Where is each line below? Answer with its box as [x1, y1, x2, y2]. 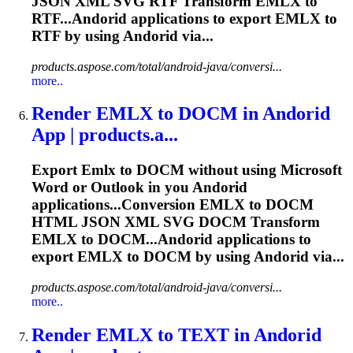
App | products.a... [32, 124, 178, 146]
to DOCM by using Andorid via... [123, 248, 344, 266]
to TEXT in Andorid [153, 324, 321, 345]
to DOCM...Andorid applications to [77, 231, 311, 248]
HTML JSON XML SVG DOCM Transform [32, 214, 320, 231]
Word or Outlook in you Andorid [32, 179, 247, 196]
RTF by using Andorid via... [32, 27, 214, 44]
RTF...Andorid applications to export [32, 9, 275, 27]
